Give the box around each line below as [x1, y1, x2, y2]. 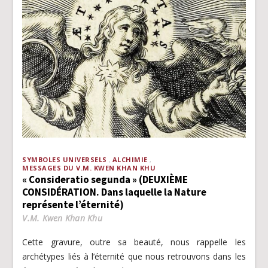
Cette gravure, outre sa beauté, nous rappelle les [22, 236, 246, 248]
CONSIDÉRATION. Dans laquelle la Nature [22, 185, 207, 199]
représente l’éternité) [22, 197, 124, 211]
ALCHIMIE [112, 154, 148, 164]
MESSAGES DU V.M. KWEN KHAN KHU [22, 163, 156, 172]
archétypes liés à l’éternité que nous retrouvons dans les [22, 250, 246, 262]
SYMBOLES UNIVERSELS [22, 154, 107, 164]
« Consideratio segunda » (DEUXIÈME [22, 172, 188, 186]
